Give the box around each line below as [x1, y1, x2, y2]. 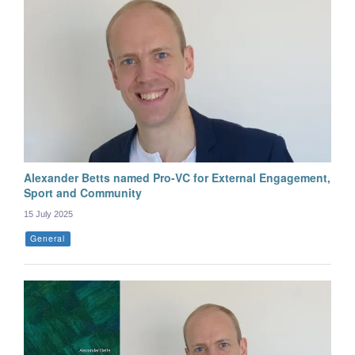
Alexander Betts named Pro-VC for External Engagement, [24, 169, 330, 185]
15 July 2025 [24, 208, 73, 219]
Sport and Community [24, 184, 142, 200]
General [30, 231, 66, 244]
